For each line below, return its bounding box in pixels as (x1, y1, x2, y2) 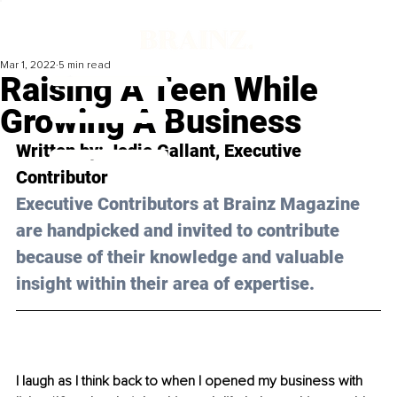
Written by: (16, 140, 108, 162)
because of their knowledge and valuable (16, 246, 348, 269)
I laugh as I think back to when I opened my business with (16, 372, 366, 391)
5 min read (58, 58, 111, 73)
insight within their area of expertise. (16, 273, 315, 295)
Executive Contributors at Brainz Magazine (16, 193, 364, 215)
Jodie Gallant (108, 140, 215, 162)
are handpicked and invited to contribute (16, 220, 344, 242)
